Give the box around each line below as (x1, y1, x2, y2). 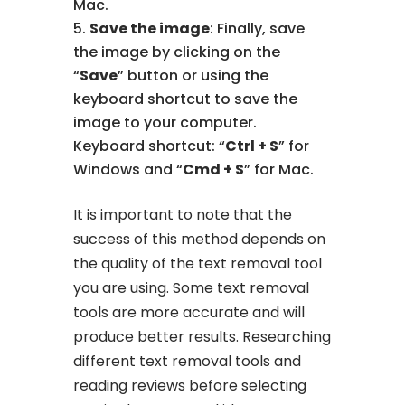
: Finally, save (210, 17, 306, 39)
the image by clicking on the (73, 41, 281, 62)
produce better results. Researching (73, 325, 332, 347)
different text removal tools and (73, 350, 302, 372)
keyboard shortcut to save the (73, 88, 298, 109)
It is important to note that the (73, 203, 293, 225)
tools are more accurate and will (73, 301, 306, 323)
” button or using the (118, 64, 269, 86)
